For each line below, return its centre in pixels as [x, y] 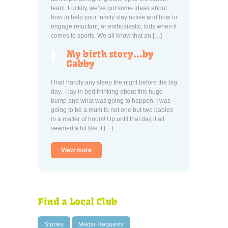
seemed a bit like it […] [82, 128]
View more [76, 150]
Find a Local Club [77, 202]
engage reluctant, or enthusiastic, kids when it [114, 26]
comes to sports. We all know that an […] [106, 36]
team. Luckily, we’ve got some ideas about [109, 8]
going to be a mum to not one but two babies [112, 110]
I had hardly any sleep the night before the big [114, 82]
